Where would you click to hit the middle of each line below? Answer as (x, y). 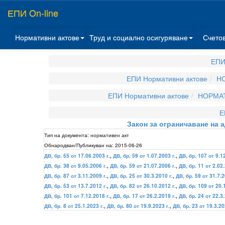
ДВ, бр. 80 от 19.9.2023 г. (138, 206)
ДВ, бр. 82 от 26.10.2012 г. (143, 186)
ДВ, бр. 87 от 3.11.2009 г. (76, 176)
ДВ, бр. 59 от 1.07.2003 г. (144, 156)
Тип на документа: (67, 135)
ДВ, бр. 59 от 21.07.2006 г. (143, 166)
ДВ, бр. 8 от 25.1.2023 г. (74, 206)
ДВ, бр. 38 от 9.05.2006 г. (76, 166)
